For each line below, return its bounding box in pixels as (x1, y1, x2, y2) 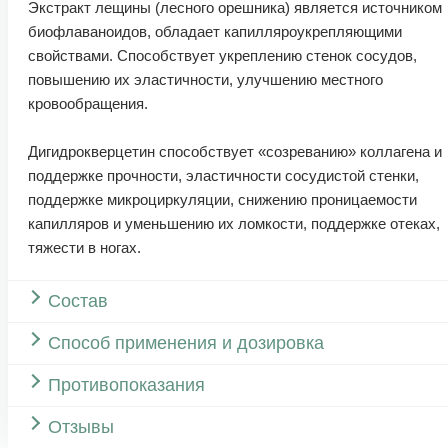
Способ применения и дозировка (48, 332, 324, 353)
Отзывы (48, 416, 114, 437)
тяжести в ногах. (28, 238, 141, 256)
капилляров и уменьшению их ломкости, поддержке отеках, (28, 214, 440, 232)
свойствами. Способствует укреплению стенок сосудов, (28, 46, 417, 64)
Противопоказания (48, 374, 205, 395)
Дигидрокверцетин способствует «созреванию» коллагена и (28, 142, 442, 160)
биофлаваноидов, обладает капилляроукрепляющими (28, 22, 402, 40)
